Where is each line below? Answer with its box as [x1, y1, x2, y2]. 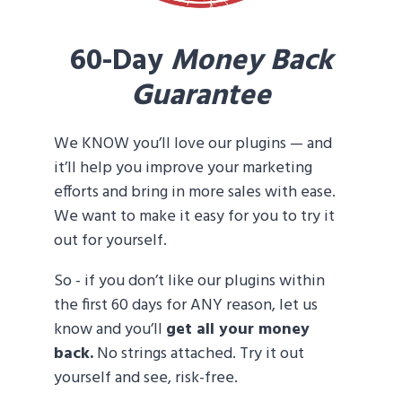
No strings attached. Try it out [93, 341, 304, 368]
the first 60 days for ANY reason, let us [54, 293, 318, 319]
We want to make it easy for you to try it [54, 204, 335, 231]
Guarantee [131, 73, 271, 121]
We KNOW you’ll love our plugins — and [54, 131, 332, 158]
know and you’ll [54, 317, 166, 344]
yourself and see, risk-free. [54, 365, 238, 392]
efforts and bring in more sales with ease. [54, 179, 336, 206]
